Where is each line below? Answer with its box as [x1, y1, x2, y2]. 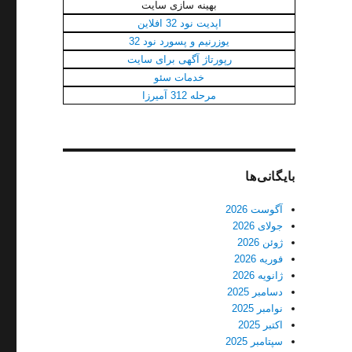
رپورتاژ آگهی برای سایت [126, 53, 232, 65]
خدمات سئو [154, 71, 205, 83]
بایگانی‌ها [245, 170, 296, 183]
